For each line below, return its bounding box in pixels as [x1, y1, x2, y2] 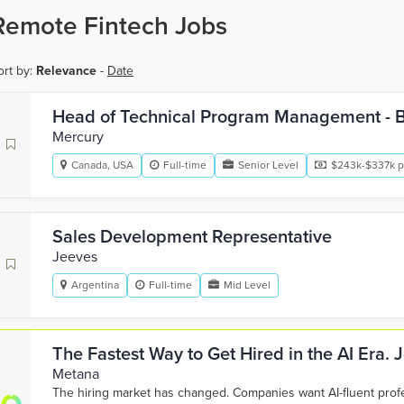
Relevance [36, 63, 96, 78]
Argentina [71, 279, 119, 291]
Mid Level [224, 279, 271, 291]
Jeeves [52, 248, 97, 266]
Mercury [52, 128, 104, 146]
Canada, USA [71, 159, 133, 171]
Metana [52, 365, 99, 383]
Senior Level [238, 159, 298, 171]
